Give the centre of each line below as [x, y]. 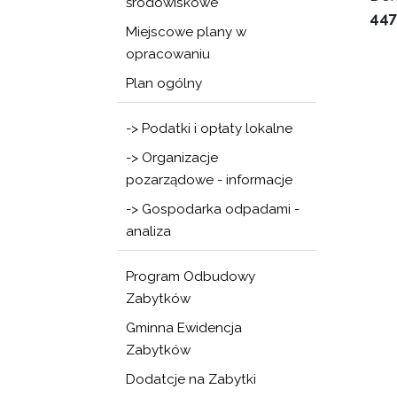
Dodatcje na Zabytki [191, 379]
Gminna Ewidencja [184, 328]
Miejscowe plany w [186, 32]
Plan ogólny [164, 83]
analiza [148, 231]
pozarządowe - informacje [209, 180]
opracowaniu [168, 54]
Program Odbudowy [191, 276]
